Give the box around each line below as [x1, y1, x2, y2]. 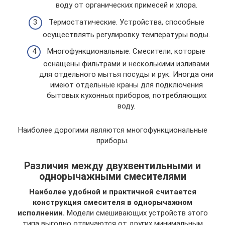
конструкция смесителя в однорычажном [33, 198, 192, 207]
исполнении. [17, 208, 65, 217]
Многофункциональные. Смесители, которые [47, 47, 205, 56]
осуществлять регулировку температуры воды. [43, 30, 210, 39]
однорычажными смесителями [39, 171, 186, 183]
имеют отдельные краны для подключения [50, 80, 203, 89]
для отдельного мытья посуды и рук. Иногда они [39, 70, 213, 79]
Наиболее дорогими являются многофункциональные [18, 126, 207, 135]
